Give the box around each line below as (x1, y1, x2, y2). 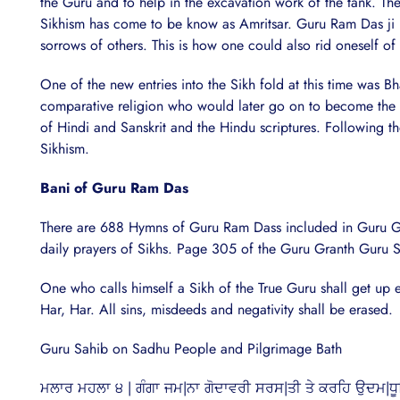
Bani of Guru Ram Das (40, 178, 188, 199)
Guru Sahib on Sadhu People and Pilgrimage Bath (40, 338, 342, 360)
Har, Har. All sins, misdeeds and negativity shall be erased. (40, 299, 393, 321)
